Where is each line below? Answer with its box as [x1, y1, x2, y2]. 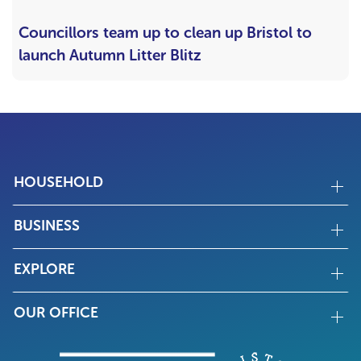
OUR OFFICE [14, 303, 98, 322]
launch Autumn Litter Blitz [19, 45, 201, 64]
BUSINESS [14, 216, 80, 234]
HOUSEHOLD [14, 172, 103, 191]
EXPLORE [14, 259, 75, 278]
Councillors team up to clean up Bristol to [19, 23, 312, 42]
